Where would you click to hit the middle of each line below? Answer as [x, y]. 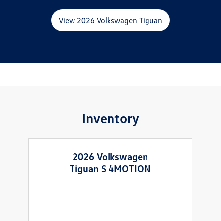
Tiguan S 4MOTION [110, 168]
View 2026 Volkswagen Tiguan [110, 20]
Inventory [110, 118]
